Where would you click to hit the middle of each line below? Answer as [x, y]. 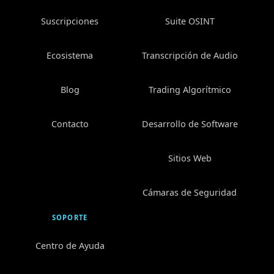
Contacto [70, 124]
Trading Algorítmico [190, 89]
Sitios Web [190, 158]
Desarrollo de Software [190, 124]
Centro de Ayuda [70, 245]
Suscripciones [70, 21]
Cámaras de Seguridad [190, 192]
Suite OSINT [190, 21]
